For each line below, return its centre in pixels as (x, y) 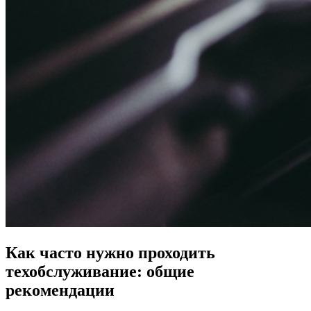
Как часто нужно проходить (110, 252)
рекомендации (60, 290)
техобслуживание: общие (100, 271)
